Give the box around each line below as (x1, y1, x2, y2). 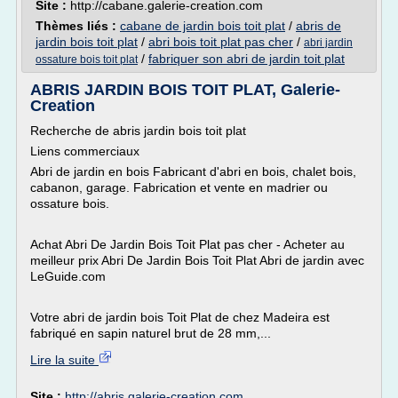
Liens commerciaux (30, 144, 139, 158)
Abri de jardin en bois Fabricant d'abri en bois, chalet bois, (30, 164, 356, 179)
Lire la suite (30, 353, 99, 367)
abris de (296, 19, 341, 33)
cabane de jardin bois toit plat (120, 19, 285, 33)
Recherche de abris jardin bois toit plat (30, 123, 246, 138)
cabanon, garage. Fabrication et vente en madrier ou (30, 180, 328, 195)
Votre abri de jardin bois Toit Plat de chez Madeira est (30, 310, 330, 324)
